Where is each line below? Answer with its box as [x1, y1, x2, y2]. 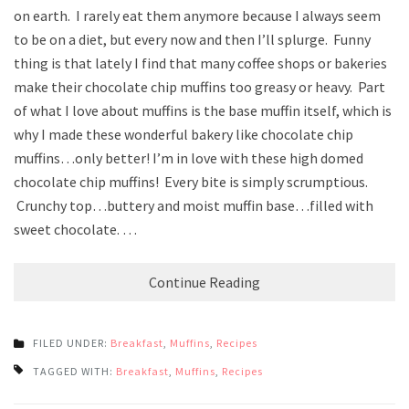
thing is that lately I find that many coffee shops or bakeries [14, 53, 387, 72]
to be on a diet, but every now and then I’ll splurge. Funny [14, 29, 371, 48]
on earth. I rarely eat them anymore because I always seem [14, 5, 381, 25]
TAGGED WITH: [33, 363, 116, 378]
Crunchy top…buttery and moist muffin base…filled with [14, 195, 373, 215]
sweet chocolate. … [14, 219, 137, 238]
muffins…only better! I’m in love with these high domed [14, 148, 363, 167]
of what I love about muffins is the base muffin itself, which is [14, 100, 392, 120]
